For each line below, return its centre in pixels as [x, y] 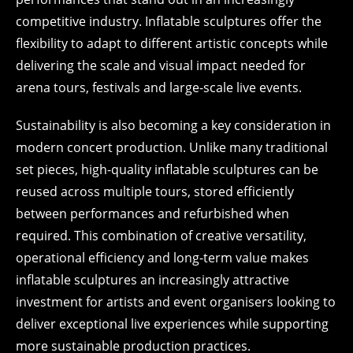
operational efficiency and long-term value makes [162, 258]
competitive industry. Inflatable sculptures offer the [169, 21]
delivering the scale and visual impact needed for [161, 65]
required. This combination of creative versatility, [161, 236]
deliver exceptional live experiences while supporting [172, 324]
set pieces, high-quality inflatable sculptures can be [167, 169]
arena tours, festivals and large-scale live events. [159, 87]
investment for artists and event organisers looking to [176, 302]
